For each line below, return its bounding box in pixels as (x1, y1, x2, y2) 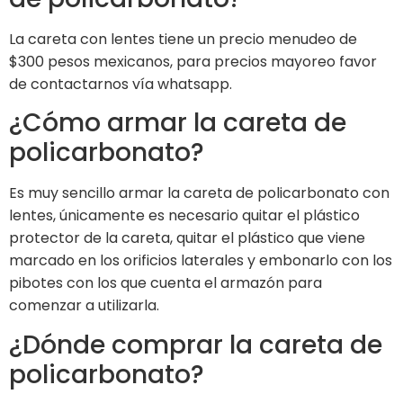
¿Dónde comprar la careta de (9, 327, 382, 363)
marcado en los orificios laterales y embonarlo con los (9, 250, 392, 272)
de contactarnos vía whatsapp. (9, 73, 232, 94)
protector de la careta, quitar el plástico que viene (9, 228, 365, 249)
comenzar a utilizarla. (9, 295, 159, 317)
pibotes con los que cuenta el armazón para (9, 273, 322, 294)
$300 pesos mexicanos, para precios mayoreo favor (9, 50, 377, 72)
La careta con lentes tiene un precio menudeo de (9, 28, 357, 49)
